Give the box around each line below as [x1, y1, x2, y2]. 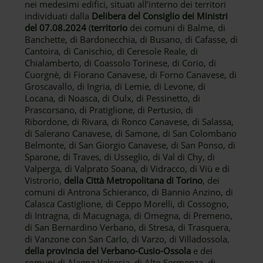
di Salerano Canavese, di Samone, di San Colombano [25, 127, 237, 139]
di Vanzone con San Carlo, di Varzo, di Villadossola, [25, 233, 230, 245]
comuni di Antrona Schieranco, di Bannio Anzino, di [25, 186, 234, 198]
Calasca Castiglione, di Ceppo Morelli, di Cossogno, [25, 198, 230, 210]
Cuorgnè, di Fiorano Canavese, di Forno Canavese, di [25, 69, 237, 80]
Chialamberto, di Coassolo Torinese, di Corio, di [25, 57, 217, 69]
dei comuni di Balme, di [127, 22, 226, 33]
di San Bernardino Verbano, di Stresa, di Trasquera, [25, 221, 231, 233]
